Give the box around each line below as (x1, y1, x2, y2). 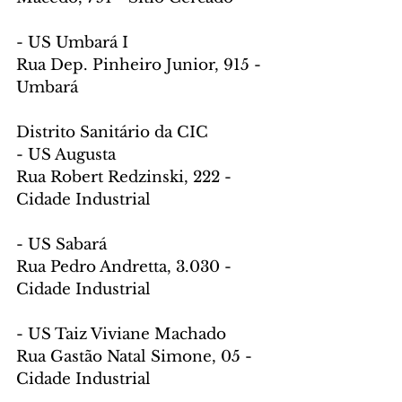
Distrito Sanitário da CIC (16, 122, 208, 142)
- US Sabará (16, 234, 107, 254)
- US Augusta (16, 144, 116, 164)
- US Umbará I (16, 32, 128, 52)
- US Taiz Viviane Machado (16, 324, 226, 344)
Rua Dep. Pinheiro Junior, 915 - (16, 55, 266, 74)
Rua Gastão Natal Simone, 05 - (16, 346, 257, 366)
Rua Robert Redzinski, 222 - (16, 167, 236, 187)
